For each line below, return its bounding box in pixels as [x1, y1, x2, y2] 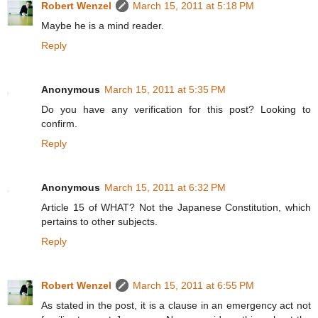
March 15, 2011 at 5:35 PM [104, 83, 226, 95]
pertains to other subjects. [41, 215, 158, 227]
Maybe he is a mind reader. [41, 19, 164, 31]
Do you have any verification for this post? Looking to [41, 103, 311, 115]
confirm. [41, 117, 77, 129]
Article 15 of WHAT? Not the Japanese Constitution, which [41, 201, 311, 213]
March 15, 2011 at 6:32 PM [104, 181, 226, 193]
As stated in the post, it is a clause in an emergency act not [41, 299, 311, 311]
